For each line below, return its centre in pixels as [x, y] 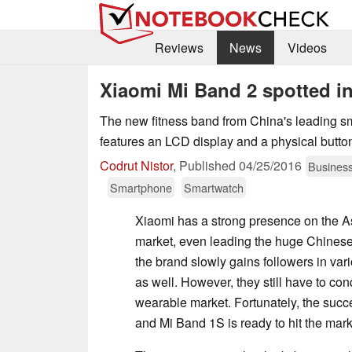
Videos [307, 48]
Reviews [179, 48]
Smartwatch [214, 187]
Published [209, 165]
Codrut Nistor [136, 165]
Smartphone [141, 187]
